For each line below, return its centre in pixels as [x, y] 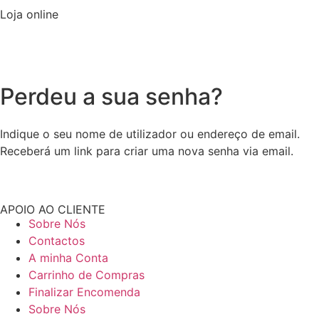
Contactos [57, 241]
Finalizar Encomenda [84, 292]
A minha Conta [68, 258]
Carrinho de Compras [87, 275]
